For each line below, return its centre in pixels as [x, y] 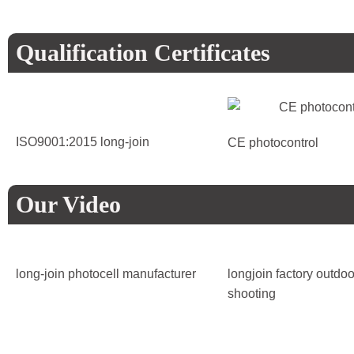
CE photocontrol [273, 143]
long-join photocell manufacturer [106, 274]
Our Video [68, 205]
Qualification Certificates [143, 53]
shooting [252, 294]
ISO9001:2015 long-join [83, 142]
